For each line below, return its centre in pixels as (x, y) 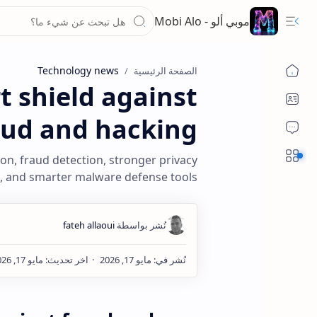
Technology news (78, 70)
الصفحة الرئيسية (165, 71)
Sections (260, 156)
